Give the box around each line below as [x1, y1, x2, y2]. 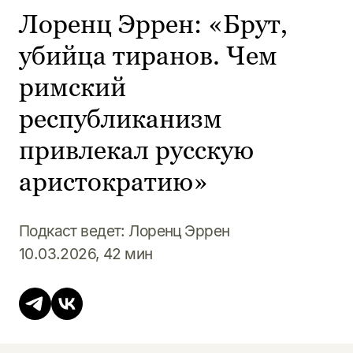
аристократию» [18, 166, 208, 197]
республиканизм [18, 103, 222, 134]
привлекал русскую [18, 135, 254, 165]
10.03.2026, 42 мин [18, 243, 153, 263]
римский [18, 72, 126, 102]
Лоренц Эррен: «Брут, [18, 9, 288, 39]
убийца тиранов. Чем [18, 40, 277, 71]
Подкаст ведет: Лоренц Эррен [18, 221, 230, 240]
